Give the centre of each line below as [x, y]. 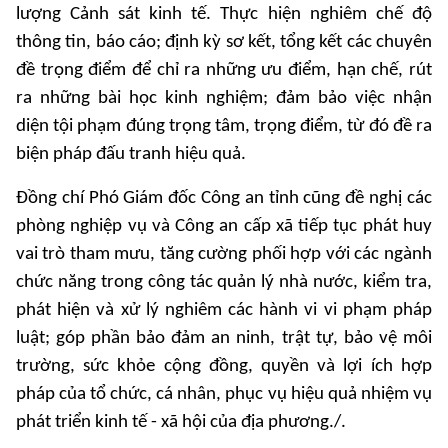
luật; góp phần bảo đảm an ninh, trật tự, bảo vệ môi [224, 339]
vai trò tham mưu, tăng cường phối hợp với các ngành [224, 255]
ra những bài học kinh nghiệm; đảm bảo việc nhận [224, 99]
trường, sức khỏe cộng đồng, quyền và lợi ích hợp [224, 367]
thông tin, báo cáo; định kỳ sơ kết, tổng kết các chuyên [224, 43]
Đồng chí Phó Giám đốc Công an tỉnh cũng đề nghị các [224, 199]
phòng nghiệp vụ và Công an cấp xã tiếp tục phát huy [224, 227]
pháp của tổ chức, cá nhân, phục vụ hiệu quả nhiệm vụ [224, 395]
